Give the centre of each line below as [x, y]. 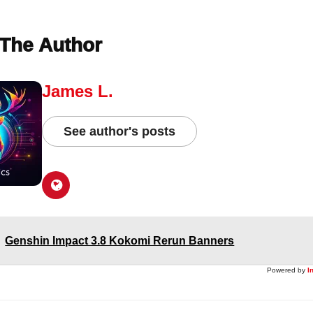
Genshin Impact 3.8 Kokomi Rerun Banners [120, 240]
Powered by [286, 270]
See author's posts [120, 131]
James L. [78, 91]
